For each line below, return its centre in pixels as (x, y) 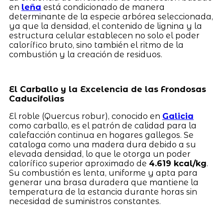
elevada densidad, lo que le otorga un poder (100, 154)
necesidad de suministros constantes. (85, 201)
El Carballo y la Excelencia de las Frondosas (107, 89)
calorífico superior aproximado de (79, 163)
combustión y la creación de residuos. (85, 54)
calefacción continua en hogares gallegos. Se (101, 135)
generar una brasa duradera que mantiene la (104, 182)
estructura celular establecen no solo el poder (104, 35)
